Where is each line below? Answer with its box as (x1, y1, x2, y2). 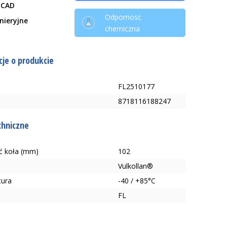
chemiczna (104, 23, 140, 33)
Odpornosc (104, 12, 141, 22)
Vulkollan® (118, 161, 154, 171)
